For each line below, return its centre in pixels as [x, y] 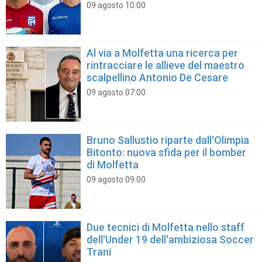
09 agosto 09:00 [116, 180]
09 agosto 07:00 [116, 93]
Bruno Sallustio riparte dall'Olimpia [168, 140]
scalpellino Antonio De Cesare [158, 77]
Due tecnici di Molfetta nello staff [166, 227]
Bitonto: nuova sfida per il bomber [167, 152]
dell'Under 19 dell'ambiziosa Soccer [170, 240]
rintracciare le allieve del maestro [166, 65]
